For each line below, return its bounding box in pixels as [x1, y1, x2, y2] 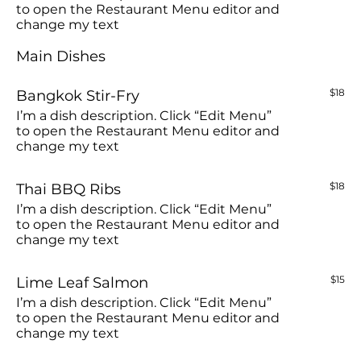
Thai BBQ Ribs [16, 179, 121, 198]
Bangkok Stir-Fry [16, 85, 139, 105]
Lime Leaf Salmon [16, 272, 148, 292]
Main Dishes [16, 46, 106, 65]
